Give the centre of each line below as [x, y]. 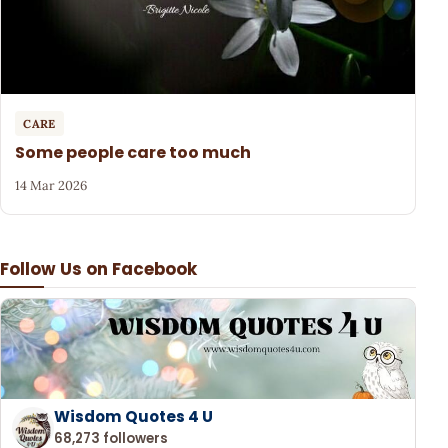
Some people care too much [133, 152]
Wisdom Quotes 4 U [134, 416]
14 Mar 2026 [51, 186]
